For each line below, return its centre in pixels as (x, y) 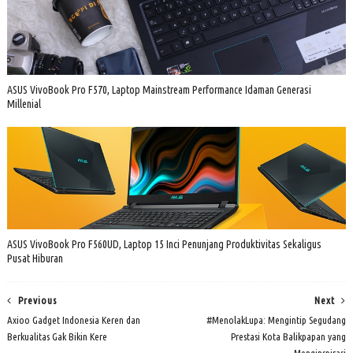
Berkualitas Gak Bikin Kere (57, 337)
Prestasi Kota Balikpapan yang (289, 337)
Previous (37, 301)
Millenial (24, 104)
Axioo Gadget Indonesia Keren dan (73, 320)
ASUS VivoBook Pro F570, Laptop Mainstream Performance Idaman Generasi (159, 90)
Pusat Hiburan (35, 259)
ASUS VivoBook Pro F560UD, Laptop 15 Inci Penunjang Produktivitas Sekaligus (164, 245)
